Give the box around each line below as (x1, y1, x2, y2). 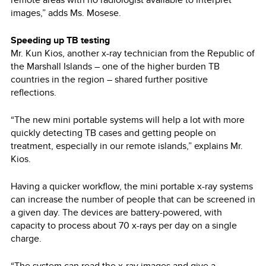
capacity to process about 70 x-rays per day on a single (11, 218, 237, 232)
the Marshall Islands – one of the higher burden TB (11, 59, 220, 73)
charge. (11, 231, 42, 245)
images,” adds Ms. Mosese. (11, 5, 121, 20)
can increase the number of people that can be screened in (11, 192, 255, 206)
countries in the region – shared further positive (11, 72, 208, 86)
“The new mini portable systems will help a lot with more (11, 112, 245, 126)
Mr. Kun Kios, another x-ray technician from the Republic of (11, 46, 255, 60)
